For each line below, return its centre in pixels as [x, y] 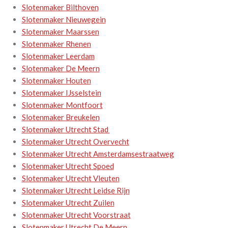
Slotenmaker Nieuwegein [64, 19]
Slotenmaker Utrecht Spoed [68, 166]
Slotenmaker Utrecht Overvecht [75, 141]
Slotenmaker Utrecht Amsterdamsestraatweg [98, 153]
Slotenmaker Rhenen [56, 44]
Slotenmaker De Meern [61, 68]
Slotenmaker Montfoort [62, 105]
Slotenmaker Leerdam [58, 56]
